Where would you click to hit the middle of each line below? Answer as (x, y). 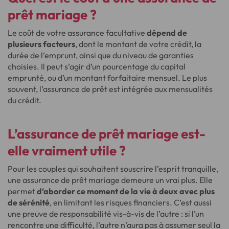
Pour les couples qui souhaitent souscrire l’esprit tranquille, (113, 168)
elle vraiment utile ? (67, 150)
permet (22, 191)
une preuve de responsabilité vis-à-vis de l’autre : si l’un (106, 213)
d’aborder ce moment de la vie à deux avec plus (126, 191)
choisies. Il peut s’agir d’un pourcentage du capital (97, 66)
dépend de (167, 32)
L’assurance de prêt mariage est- (107, 133)
